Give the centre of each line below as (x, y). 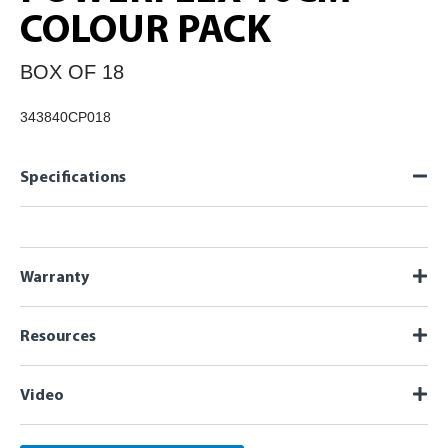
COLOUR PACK (145, 31)
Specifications (73, 177)
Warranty (54, 277)
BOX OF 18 (72, 71)
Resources (58, 336)
